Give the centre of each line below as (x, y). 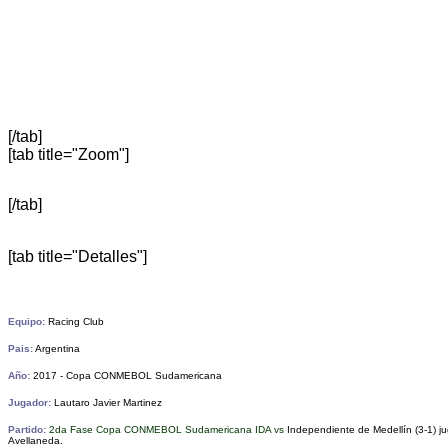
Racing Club (74, 321)
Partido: (27, 429)
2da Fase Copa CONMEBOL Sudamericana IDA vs (168, 429)
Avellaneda (34, 440)
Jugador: (29, 402)
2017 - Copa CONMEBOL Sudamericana (127, 375)
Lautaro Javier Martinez (108, 402)
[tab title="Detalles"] (77, 256)
